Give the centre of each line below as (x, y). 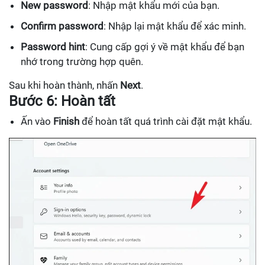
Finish (66, 122)
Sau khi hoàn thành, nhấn (64, 85)
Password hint (53, 47)
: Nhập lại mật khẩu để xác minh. (175, 26)
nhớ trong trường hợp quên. (82, 62)
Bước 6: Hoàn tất (62, 101)
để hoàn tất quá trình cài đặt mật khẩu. (166, 122)
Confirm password (62, 26)
